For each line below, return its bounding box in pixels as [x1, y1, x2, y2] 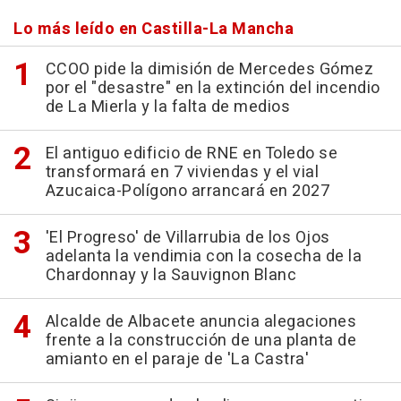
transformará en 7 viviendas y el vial [45, 160, 319, 184]
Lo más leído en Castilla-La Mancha [13, 17, 294, 41]
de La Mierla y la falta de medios [45, 95, 290, 119]
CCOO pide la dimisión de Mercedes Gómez [45, 57, 373, 81]
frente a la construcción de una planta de [45, 328, 356, 353]
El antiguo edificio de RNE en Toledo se [45, 141, 337, 166]
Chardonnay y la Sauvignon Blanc [45, 263, 296, 287]
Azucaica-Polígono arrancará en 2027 [45, 179, 329, 203]
